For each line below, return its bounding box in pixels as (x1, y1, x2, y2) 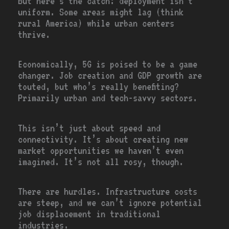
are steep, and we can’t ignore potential (18, 197, 202, 209)
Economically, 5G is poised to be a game (18, 58, 198, 71)
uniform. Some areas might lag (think (18, 6, 184, 18)
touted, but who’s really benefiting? (18, 81, 179, 93)
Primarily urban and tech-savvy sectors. (18, 92, 198, 104)
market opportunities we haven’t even (18, 144, 184, 156)
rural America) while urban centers (18, 17, 175, 29)
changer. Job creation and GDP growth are (18, 70, 202, 82)
